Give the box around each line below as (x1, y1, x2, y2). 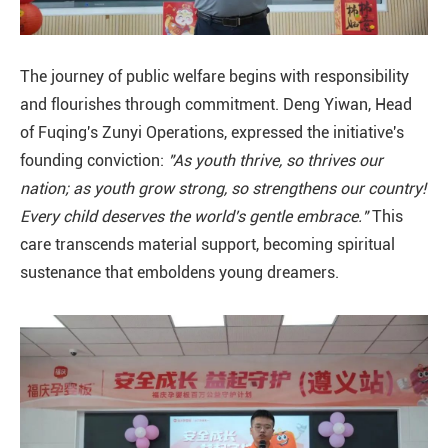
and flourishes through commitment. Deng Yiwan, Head (20, 95, 412, 114)
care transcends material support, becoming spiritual (20, 235, 395, 254)
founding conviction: (20, 151, 168, 170)
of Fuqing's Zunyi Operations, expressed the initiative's (20, 123, 404, 142)
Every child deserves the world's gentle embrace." (20, 207, 368, 226)
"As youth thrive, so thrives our (168, 151, 383, 170)
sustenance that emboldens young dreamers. (20, 263, 339, 282)
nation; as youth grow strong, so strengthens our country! (20, 179, 426, 198)
